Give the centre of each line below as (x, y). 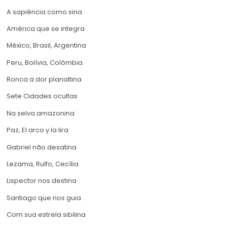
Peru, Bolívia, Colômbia (45, 62)
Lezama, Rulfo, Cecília (43, 164)
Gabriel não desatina (42, 147)
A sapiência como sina (44, 12)
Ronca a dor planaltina (44, 80)
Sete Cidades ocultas (42, 96)
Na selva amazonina (41, 113)
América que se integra (46, 28)
